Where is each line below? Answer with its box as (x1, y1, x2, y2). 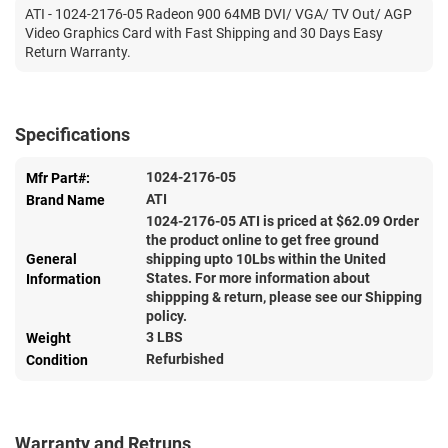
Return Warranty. (25, 43, 131, 60)
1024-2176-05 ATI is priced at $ (146, 212, 344, 229)
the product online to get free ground (146, 231, 379, 248)
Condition (26, 351, 88, 368)
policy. (146, 307, 187, 324)
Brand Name (26, 191, 105, 208)
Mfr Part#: (26, 169, 90, 186)
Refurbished (146, 350, 224, 367)
